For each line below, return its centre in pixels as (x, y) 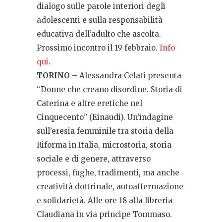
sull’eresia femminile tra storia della (105, 131)
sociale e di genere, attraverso (94, 159)
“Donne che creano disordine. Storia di (110, 90)
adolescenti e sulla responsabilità (100, 20)
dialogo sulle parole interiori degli (101, 6)
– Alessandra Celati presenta (126, 76)
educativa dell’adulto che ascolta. (99, 34)
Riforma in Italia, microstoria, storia (104, 145)
